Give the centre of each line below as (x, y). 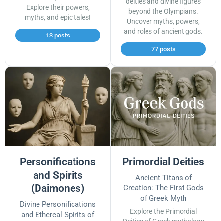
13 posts (58, 35)
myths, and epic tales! (58, 17)
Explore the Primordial (163, 211)
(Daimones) (58, 188)
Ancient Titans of (163, 177)
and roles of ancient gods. (163, 31)
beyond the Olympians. (163, 11)
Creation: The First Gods (163, 188)
